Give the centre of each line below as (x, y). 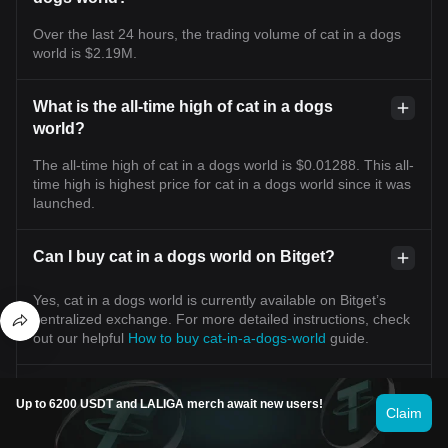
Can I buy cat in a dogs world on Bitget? (184, 256)
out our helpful (80, 337)
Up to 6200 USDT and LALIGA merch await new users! (169, 404)
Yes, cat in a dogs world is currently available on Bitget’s (209, 299)
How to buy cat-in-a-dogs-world (229, 337)
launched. (64, 202)
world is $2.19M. (85, 52)
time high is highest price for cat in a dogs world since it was (222, 183)
